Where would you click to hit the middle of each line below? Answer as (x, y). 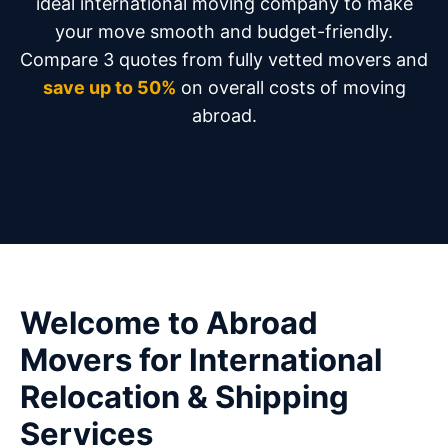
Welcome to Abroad (169, 322)
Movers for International (201, 359)
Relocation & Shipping (184, 396)
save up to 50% (109, 87)
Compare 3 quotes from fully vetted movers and (224, 59)
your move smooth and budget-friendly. (224, 31)
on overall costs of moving (290, 87)
